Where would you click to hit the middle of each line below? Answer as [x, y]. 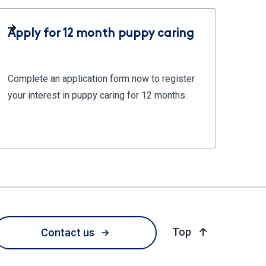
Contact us [67, 232]
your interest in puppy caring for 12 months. [97, 95]
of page [211, 231]
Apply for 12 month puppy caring [101, 34]
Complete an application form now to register [101, 79]
